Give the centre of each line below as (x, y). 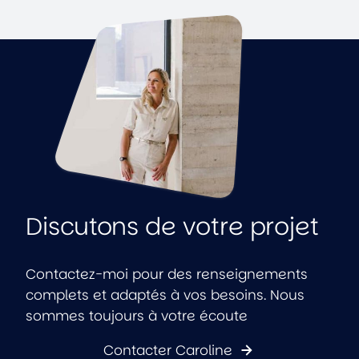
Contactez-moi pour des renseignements (167, 274)
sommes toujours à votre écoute (137, 316)
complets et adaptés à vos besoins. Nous (165, 295)
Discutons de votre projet (172, 226)
